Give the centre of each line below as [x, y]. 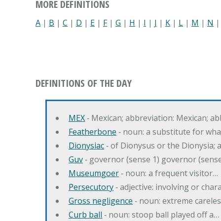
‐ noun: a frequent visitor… [168, 173]
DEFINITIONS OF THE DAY [84, 83]
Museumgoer [94, 173]
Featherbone [92, 131]
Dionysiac [86, 145]
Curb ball [85, 214]
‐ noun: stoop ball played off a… [161, 214]
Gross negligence [101, 201]
